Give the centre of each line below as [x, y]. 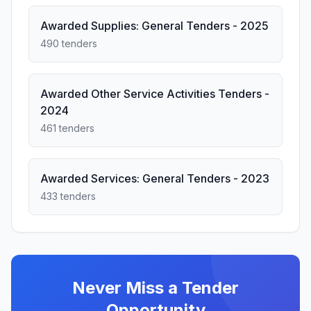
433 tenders [68, 196]
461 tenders [67, 128]
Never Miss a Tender [155, 288]
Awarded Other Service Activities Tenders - [155, 94]
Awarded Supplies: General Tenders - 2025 [154, 26]
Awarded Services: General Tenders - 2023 [155, 178]
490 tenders [69, 43]
